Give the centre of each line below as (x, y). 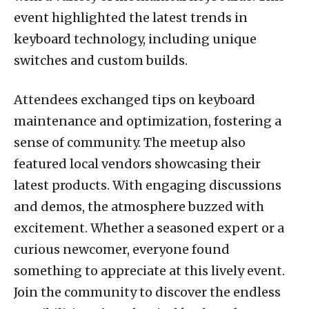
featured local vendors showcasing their (137, 164)
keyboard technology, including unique (135, 39)
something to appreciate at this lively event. (149, 271)
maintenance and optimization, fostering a (148, 121)
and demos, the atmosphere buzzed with (139, 207)
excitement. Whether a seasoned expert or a (149, 228)
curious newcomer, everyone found (122, 250)
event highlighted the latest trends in (131, 18)
